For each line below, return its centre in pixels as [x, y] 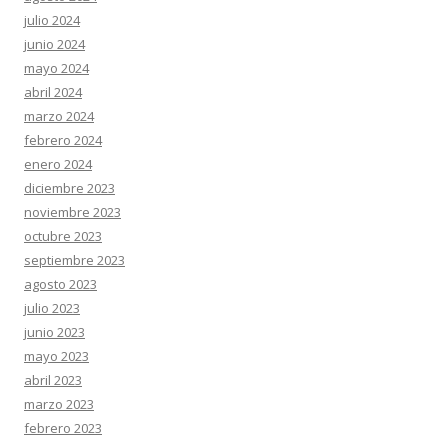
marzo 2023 [59, 404]
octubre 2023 [63, 236]
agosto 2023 [60, 284]
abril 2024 [53, 92]
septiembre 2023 [74, 260]
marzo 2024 [59, 116]
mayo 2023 [56, 356]
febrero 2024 [63, 140]
